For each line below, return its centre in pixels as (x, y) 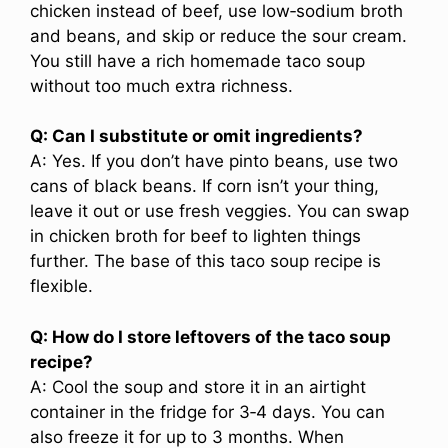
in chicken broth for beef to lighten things (195, 236)
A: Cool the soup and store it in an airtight (198, 386)
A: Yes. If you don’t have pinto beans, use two (214, 161)
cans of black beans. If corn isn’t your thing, (204, 186)
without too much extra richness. (161, 85)
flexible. (61, 286)
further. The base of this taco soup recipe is (205, 261)
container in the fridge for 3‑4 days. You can (207, 411)
